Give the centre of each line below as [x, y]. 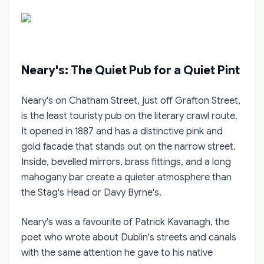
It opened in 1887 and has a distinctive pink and [122, 131]
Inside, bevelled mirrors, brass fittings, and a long [126, 162]
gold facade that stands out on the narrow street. [128, 146]
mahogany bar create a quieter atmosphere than [126, 177]
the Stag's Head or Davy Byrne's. [91, 192]
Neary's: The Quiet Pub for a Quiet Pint [131, 70]
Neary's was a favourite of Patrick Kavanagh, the [125, 222]
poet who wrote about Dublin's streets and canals [129, 237]
